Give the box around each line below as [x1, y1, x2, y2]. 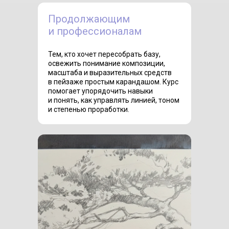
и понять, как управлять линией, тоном [48, 96, 179, 104]
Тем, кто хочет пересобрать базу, [48, 50, 161, 58]
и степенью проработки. [48, 105, 131, 113]
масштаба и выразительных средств [48, 68, 172, 77]
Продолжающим [48, 12, 130, 25]
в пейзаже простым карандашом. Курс [48, 77, 178, 86]
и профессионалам [48, 25, 142, 37]
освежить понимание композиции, [48, 59, 165, 67]
